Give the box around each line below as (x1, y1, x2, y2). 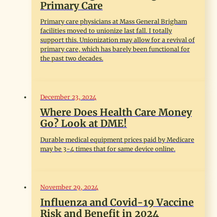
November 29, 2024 (40, 184, 98, 191)
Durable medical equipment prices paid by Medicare (40, 136, 194, 143)
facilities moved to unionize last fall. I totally (40, 27, 172, 35)
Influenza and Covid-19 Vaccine (40, 196, 194, 209)
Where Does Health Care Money (40, 106, 192, 119)
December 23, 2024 (40, 93, 96, 101)
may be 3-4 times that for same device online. (40, 145, 175, 153)
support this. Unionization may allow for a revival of (40, 36, 195, 44)
